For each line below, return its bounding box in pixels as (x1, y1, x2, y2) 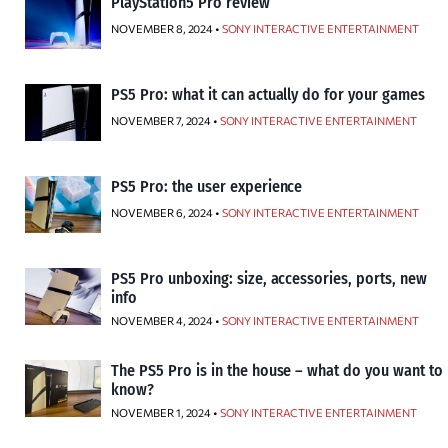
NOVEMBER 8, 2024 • (111, 22, 222, 35)
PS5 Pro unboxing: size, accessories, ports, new (111, 269, 428, 288)
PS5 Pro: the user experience (111, 177, 303, 196)
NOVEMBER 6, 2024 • (111, 206, 222, 219)
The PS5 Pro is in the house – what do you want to (111, 361, 444, 380)
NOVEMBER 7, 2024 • (111, 114, 220, 127)
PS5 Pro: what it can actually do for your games (111, 85, 426, 104)
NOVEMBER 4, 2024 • (111, 314, 222, 327)
